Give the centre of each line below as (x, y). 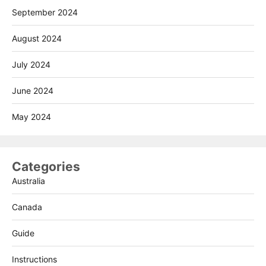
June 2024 (33, 90)
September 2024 (45, 12)
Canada (27, 207)
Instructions (34, 259)
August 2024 (37, 38)
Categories (46, 166)
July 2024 (31, 64)
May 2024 (31, 116)
